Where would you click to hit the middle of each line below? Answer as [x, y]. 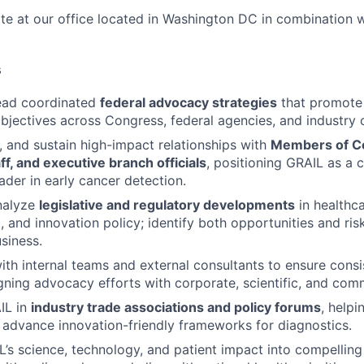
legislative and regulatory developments [167, 205]
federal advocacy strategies [188, 103]
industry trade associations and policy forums [176, 308]
